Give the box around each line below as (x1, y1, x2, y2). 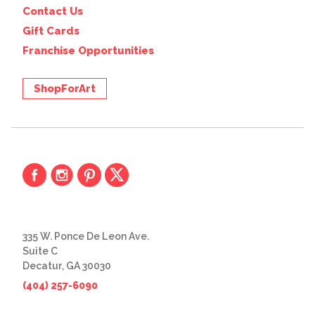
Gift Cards (22, 25, 79, 37)
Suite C (22, 245, 58, 257)
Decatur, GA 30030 (22, 260, 111, 271)
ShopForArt (34, 82, 96, 95)
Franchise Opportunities (22, 44, 154, 57)
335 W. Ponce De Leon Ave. (22, 231, 149, 242)
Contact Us (22, 5, 83, 18)
